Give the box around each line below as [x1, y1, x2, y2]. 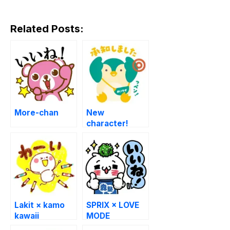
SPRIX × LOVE [86, 200, 139, 210]
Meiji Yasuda [86, 129, 136, 140]
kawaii [14, 211, 39, 221]
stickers [86, 140, 119, 150]
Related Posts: [10, 23, 84, 35]
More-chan [14, 108, 59, 118]
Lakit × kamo [14, 200, 65, 210]
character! [86, 119, 128, 129]
